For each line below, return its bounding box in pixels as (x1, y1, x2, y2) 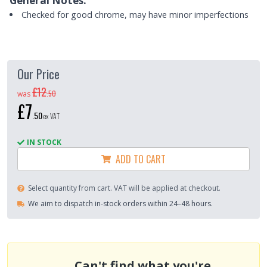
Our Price (17, 64, 60, 83)
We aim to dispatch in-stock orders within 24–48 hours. (28, 198, 213, 209)
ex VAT (44, 110, 60, 121)
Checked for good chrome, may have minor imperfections (21, 8, 249, 20)
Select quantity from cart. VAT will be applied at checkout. (28, 182, 221, 193)
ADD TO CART (111, 151, 166, 166)
